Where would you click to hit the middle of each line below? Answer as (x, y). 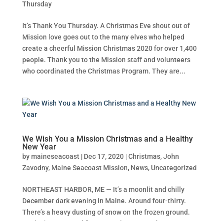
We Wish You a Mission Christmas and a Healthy (107, 139)
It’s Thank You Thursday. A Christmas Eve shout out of (106, 25)
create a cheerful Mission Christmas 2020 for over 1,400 (109, 48)
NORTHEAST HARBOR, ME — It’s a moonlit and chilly (103, 189)
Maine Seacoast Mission (89, 167)
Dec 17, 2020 (104, 156)
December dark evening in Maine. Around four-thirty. (104, 201)
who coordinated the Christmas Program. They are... (104, 71)
